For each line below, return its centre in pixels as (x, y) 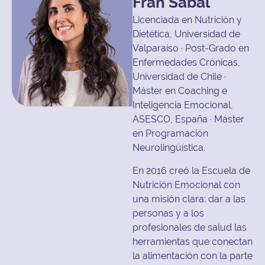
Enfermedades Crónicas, (186, 63)
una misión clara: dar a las (189, 199)
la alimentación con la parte (193, 256)
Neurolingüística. (169, 148)
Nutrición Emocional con (186, 185)
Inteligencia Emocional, (183, 105)
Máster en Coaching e (180, 91)
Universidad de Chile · (179, 77)
